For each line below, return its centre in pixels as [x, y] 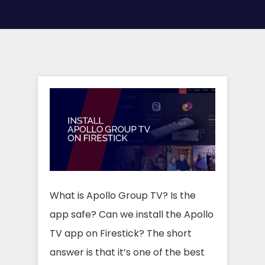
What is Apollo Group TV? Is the [123, 195]
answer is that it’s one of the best [127, 252]
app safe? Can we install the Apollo [132, 214]
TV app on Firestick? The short [121, 233]
